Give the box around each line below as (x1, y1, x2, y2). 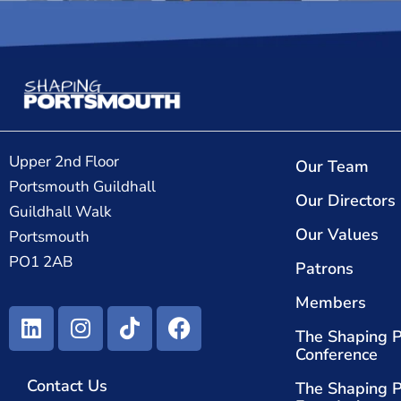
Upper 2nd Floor (9, 151, 119, 173)
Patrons (295, 258, 354, 280)
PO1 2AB (9, 252, 73, 273)
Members (295, 292, 366, 314)
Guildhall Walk (9, 201, 112, 223)
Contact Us (27, 374, 107, 397)
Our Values (295, 224, 379, 246)
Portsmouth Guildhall (9, 176, 156, 198)
